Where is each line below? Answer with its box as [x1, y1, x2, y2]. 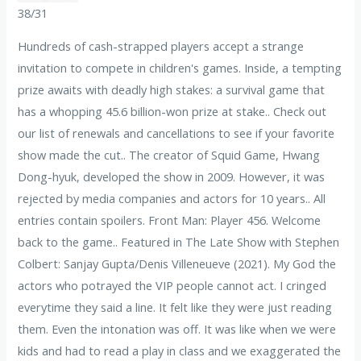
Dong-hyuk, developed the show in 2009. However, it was [18, 168, 326, 185]
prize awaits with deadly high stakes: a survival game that [18, 81, 326, 98]
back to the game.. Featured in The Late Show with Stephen [18, 234, 340, 251]
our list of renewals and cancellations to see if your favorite [18, 125, 335, 142]
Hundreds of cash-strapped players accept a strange [18, 38, 305, 55]
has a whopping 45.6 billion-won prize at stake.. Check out [18, 103, 327, 120]
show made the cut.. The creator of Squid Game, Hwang [18, 147, 321, 164]
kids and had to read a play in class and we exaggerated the [18, 342, 342, 359]
